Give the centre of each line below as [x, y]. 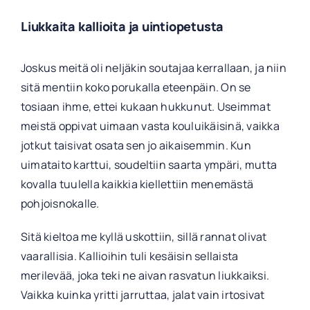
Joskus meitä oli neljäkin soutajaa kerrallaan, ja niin [153, 67]
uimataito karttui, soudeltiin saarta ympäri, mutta [148, 164]
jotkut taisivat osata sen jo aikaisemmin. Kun [136, 145]
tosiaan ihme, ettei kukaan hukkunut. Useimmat [145, 106]
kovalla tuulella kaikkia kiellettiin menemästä [137, 184]
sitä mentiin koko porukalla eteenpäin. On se [136, 87]
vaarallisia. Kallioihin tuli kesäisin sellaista [129, 256]
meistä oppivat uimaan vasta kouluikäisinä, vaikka [150, 126]
